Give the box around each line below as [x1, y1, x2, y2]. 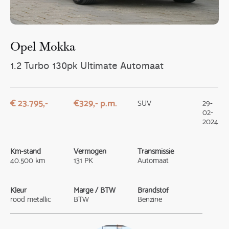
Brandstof [138, 182, 169, 196]
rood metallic [10, 192, 52, 205]
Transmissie [138, 144, 174, 157]
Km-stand [10, 144, 41, 157]
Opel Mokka [10, 41, 76, 55]
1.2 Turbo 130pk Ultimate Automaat [10, 60, 164, 73]
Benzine [138, 192, 163, 205]
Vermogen [74, 144, 107, 157]
